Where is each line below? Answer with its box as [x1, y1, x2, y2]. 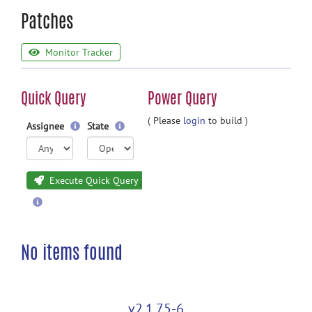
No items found [21, 239, 123, 265]
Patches [21, 8, 73, 34]
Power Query [148, 87, 217, 109]
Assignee [26, 120, 67, 132]
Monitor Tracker [42, 46, 113, 59]
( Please [148, 114, 183, 127]
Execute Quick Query [47, 174, 139, 187]
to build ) [205, 114, 248, 127]
